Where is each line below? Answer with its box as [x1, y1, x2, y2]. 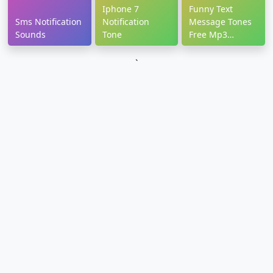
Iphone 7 [102, 3, 139, 15]
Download [189, 41, 230, 54]
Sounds [15, 29, 46, 41]
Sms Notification [15, 16, 82, 28]
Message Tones [189, 16, 252, 28]
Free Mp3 [189, 29, 228, 41]
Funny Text [189, 3, 233, 15]
